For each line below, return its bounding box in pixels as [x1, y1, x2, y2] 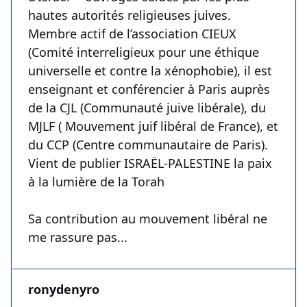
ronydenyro [28, 281, 99, 298]
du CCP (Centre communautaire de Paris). [28, 136, 268, 153]
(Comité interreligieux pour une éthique [28, 44, 259, 61]
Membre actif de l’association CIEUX [28, 25, 236, 42]
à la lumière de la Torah [28, 173, 164, 191]
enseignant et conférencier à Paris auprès [28, 81, 270, 98]
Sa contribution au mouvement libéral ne [28, 210, 267, 228]
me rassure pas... [28, 229, 127, 246]
